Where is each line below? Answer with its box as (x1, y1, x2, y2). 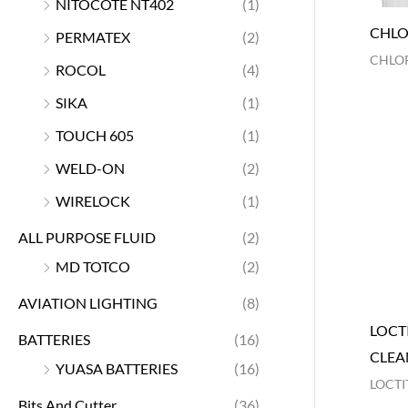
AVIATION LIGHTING (18, 293, 158, 311)
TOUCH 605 (56, 126, 134, 144)
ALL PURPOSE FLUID (18, 228, 156, 246)
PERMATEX (56, 27, 130, 46)
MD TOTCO (56, 257, 130, 275)
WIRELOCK (56, 191, 130, 209)
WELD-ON (56, 158, 125, 177)
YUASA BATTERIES (56, 359, 178, 377)
